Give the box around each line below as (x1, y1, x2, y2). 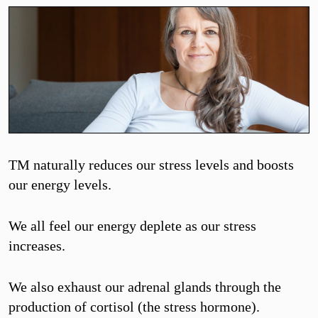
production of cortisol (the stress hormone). (9, 299, 260, 315)
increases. (9, 238, 65, 254)
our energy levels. (9, 177, 111, 193)
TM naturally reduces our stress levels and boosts (9, 157, 294, 173)
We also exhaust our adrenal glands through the (9, 279, 281, 295)
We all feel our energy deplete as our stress (9, 218, 256, 234)
